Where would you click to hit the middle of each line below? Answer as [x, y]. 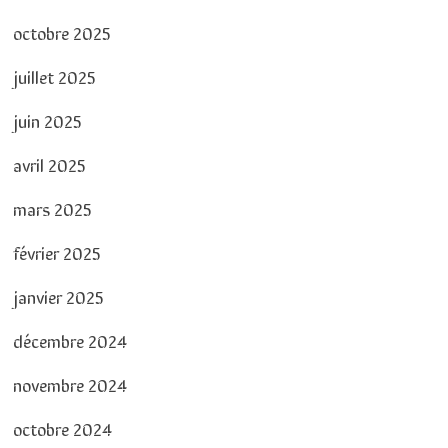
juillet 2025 [54, 75]
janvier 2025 [58, 295]
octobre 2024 [61, 427]
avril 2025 [49, 163]
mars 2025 [52, 207]
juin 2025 [47, 119]
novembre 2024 [69, 383]
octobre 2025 [61, 31]
